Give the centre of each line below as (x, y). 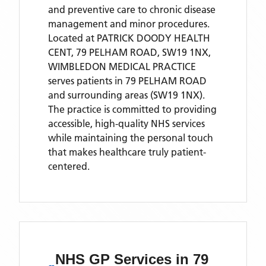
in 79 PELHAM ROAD (161, 81)
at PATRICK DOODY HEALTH (148, 38)
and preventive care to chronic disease (132, 9)
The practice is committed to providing (132, 109)
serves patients (81, 81)
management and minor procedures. (129, 24)
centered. (69, 166)
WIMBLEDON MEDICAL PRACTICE (122, 66)
